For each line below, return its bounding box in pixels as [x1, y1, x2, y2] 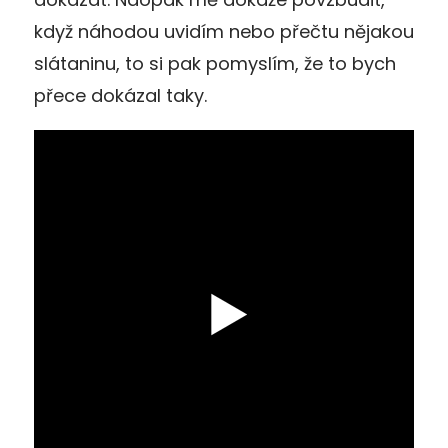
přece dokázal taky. [34, 82, 207, 108]
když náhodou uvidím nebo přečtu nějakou [34, 18, 414, 44]
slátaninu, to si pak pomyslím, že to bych [34, 50, 396, 76]
